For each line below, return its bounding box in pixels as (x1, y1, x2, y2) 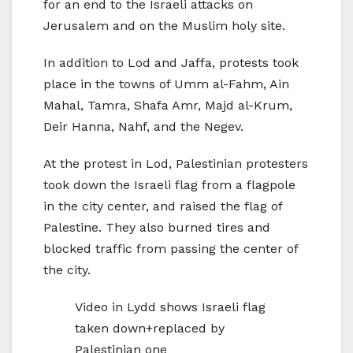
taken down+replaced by (75, 320, 225, 336)
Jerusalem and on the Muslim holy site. (43, 17, 285, 33)
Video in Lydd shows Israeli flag (75, 299, 266, 314)
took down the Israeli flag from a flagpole (43, 176, 295, 192)
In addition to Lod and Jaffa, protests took (43, 54, 299, 70)
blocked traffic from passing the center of (43, 240, 298, 256)
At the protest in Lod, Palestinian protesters (43, 155, 308, 171)
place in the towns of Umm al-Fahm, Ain (43, 76, 289, 91)
